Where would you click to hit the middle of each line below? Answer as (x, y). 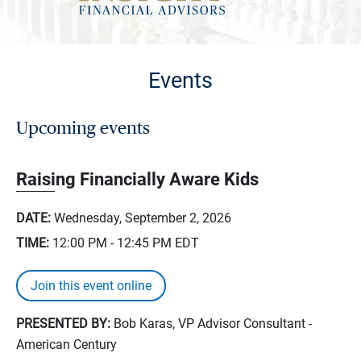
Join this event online (91, 286)
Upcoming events (83, 128)
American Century (66, 344)
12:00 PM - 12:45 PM (112, 243)
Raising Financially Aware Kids (137, 179)
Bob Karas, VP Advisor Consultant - (211, 324)
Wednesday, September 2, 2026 (143, 218)
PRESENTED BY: (63, 324)
